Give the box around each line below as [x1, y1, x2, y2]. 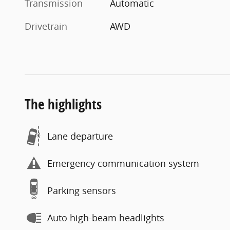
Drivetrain [25, 20, 67, 32]
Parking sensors [47, 184, 116, 197]
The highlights [25, 94, 102, 113]
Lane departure [47, 130, 113, 143]
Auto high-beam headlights [47, 212, 164, 224]
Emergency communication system [47, 157, 199, 170]
